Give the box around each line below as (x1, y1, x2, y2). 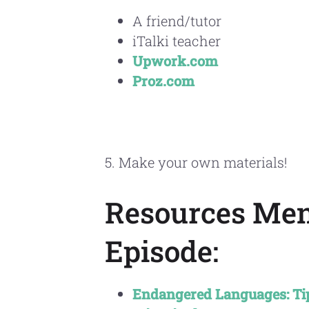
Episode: (105, 232, 219, 270)
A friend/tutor (132, 12, 221, 30)
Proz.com (132, 72, 195, 90)
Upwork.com (132, 52, 218, 70)
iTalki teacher (132, 32, 221, 50)
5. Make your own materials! (105, 153, 287, 171)
